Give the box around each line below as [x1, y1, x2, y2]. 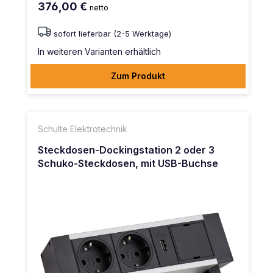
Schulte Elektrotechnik [38, 124, 127, 135]
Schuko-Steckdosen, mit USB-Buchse [38, 157, 218, 169]
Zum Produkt [111, 71, 165, 82]
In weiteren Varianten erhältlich [38, 46, 161, 57]
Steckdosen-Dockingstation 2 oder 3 [38, 143, 214, 156]
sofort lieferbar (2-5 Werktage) [54, 29, 171, 39]
